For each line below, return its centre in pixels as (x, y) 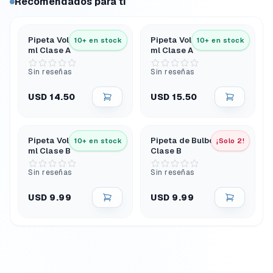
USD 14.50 (52, 97)
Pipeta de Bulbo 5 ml (191, 140)
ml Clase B (49, 151)
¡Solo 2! (230, 141)
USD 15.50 (174, 97)
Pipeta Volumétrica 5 (70, 40)
